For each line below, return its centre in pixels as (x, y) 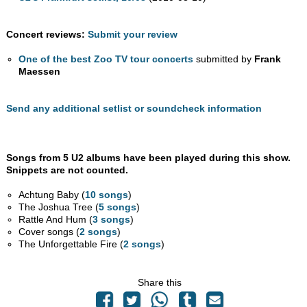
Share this (160, 283)
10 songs (107, 195)
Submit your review (133, 35)
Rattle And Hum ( (56, 220)
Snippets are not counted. (67, 170)
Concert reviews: (46, 35)
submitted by (224, 59)
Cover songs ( (49, 232)
